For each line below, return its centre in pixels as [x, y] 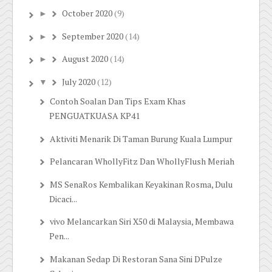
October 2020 [87, 14]
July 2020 [78, 82]
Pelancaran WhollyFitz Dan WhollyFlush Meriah [142, 162]
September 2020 [92, 36]
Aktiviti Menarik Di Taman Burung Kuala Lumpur [141, 139]
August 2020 [85, 59]
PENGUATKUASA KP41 [94, 117]
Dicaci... [63, 199]
